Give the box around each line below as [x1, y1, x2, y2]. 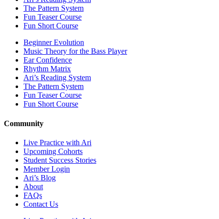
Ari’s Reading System [23, 73, 91, 82]
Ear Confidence [23, 56, 72, 65]
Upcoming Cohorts [23, 147, 83, 155]
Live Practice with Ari [23, 138, 91, 147]
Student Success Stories [23, 155, 96, 164]
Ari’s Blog [23, 173, 56, 182]
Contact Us [23, 199, 58, 208]
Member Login [23, 164, 70, 173]
